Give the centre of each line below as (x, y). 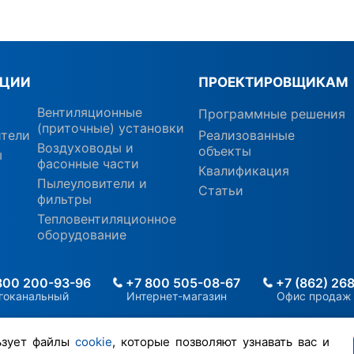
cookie (94, 342)
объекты (225, 151)
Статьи (221, 190)
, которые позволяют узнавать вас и (221, 342)
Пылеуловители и (92, 183)
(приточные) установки (110, 128)
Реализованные (247, 135)
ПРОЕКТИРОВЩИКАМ (274, 82)
